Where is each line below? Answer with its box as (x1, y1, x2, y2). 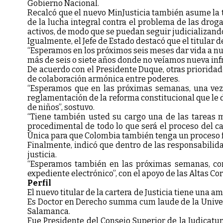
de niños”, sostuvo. (27, 102, 95, 112)
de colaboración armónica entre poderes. (27, 74, 180, 84)
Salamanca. (27, 206, 72, 216)
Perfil (27, 178, 51, 188)
